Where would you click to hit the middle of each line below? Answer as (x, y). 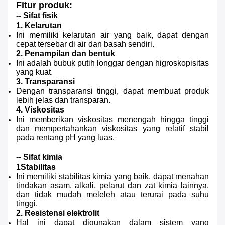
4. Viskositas (40, 110)
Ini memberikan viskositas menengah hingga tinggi (113, 120)
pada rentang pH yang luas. (65, 138)
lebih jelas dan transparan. (63, 100)
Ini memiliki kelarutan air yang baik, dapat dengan (113, 35)
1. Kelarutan (39, 26)
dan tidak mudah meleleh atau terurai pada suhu (113, 195)
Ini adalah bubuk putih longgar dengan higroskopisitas (113, 63)
